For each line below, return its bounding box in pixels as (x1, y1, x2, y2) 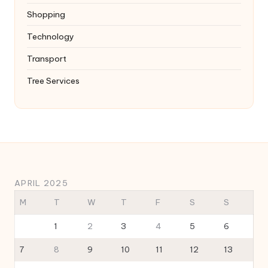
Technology (27, 31, 74, 42)
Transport (27, 53, 66, 64)
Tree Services (27, 75, 80, 86)
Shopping (27, 8, 65, 20)
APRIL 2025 (14, 177, 68, 188)
